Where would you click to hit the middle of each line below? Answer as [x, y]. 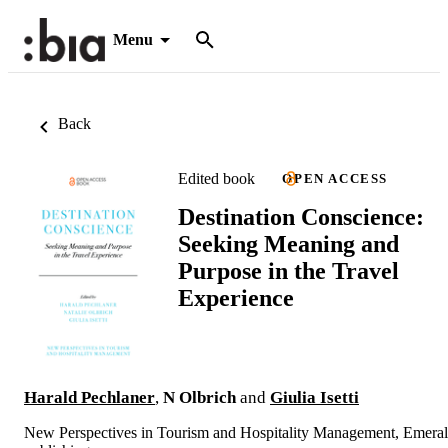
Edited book [216, 178]
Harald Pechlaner [89, 398]
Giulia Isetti [314, 398]
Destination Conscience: [301, 216]
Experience [236, 297]
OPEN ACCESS [335, 178]
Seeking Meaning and [288, 243]
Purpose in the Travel [288, 270]
